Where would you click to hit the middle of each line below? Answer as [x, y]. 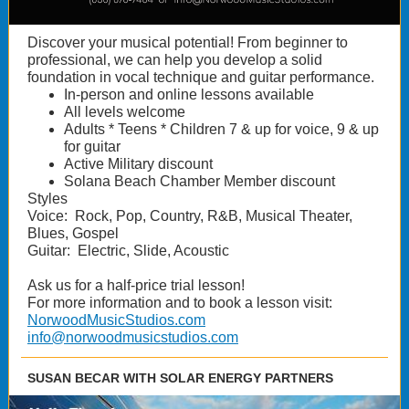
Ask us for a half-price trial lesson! [136, 285]
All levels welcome [125, 112]
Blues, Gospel [73, 233]
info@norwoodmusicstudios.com [133, 337]
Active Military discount [138, 164]
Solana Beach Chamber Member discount [199, 181]
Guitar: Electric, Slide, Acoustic [128, 251]
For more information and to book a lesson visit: [180, 303]
